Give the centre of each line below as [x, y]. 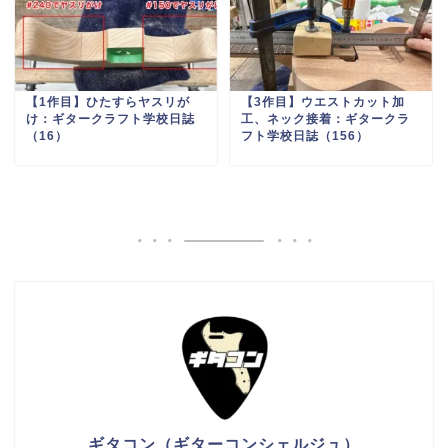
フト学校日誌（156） [304, 136]
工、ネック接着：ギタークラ [325, 119]
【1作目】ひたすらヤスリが [108, 102]
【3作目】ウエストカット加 [322, 102]
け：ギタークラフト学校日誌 [110, 119]
